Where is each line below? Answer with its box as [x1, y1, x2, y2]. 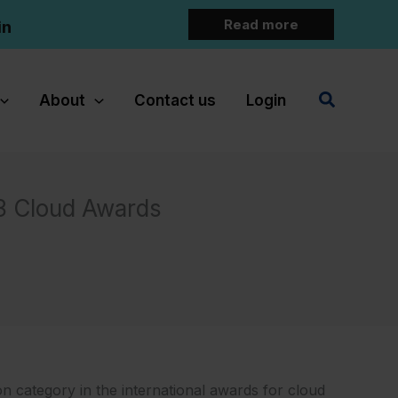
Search [317, 86, 378, 108]
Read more [224, 16, 298, 33]
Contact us [133, 91, 216, 109]
